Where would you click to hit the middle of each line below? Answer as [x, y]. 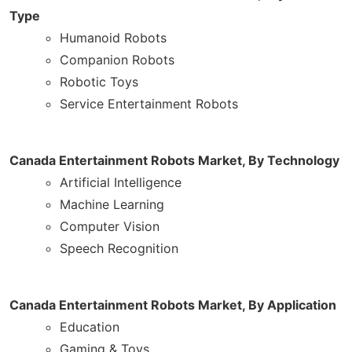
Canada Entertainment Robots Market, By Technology [174, 160]
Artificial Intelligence [121, 182]
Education [90, 326]
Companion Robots [117, 59]
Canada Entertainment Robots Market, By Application [173, 304]
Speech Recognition [119, 248]
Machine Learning [112, 204]
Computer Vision [110, 226]
